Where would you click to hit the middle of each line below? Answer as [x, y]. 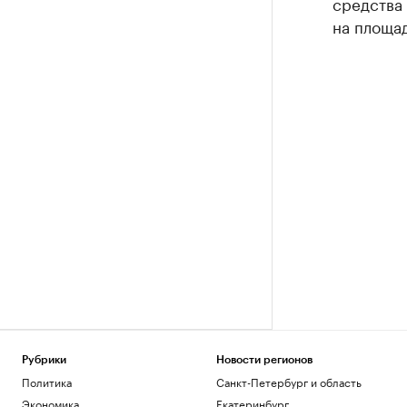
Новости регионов [264, 360]
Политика [47, 381]
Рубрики [44, 360]
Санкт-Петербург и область [288, 381]
